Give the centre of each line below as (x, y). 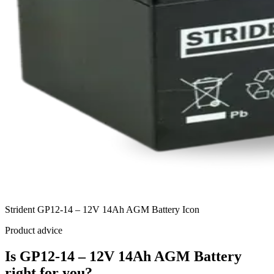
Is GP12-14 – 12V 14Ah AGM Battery (123, 257)
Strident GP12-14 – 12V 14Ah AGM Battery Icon (102, 210)
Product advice (34, 231)
